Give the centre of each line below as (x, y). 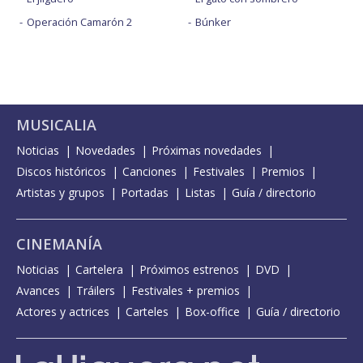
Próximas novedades (207, 151)
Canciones (149, 172)
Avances (38, 291)
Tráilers (96, 291)
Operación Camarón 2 (79, 22)
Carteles (147, 312)
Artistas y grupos (60, 193)
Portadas (145, 193)
